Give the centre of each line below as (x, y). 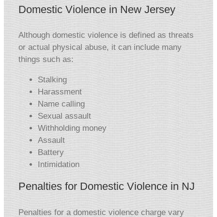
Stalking (52, 80)
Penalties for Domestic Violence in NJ (107, 186)
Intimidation (59, 165)
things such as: (46, 60)
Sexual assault (64, 116)
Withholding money (72, 128)
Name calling (61, 104)
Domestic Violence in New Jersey (97, 10)
